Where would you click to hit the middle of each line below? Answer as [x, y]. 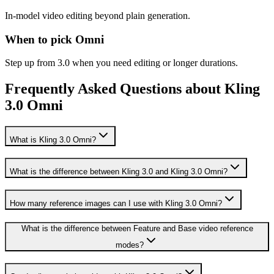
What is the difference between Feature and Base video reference [137, 229]
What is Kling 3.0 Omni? [53, 140]
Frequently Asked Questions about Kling [132, 89]
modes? [130, 245]
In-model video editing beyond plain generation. [98, 16]
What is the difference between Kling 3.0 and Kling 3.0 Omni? [119, 171]
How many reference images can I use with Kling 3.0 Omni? [116, 203]
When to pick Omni [54, 39]
